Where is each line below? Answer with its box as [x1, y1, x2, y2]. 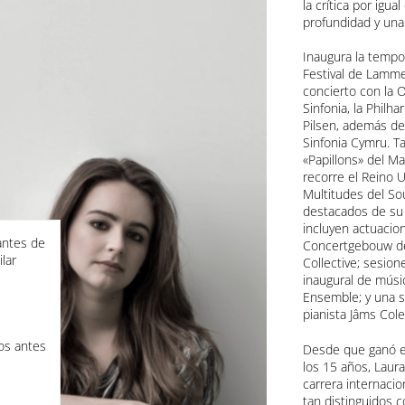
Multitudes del [302, 185, 388, 203]
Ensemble [302, 288, 359, 306]
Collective [302, 254, 357, 272]
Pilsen [302, 117, 336, 135]
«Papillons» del [302, 151, 388, 169]
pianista [302, 306, 350, 324]
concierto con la [302, 82, 397, 100]
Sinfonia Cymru [302, 134, 387, 152]
